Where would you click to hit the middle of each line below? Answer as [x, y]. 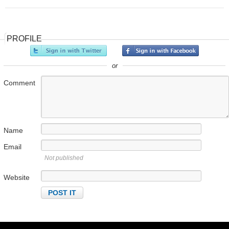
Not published [64, 158]
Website [17, 178]
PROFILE [24, 39]
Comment [19, 83]
